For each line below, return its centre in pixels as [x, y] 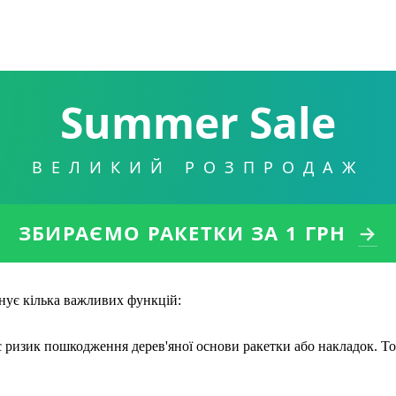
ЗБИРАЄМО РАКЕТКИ [135, 232]
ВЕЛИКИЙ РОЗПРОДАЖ [198, 167]
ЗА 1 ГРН [302, 232]
